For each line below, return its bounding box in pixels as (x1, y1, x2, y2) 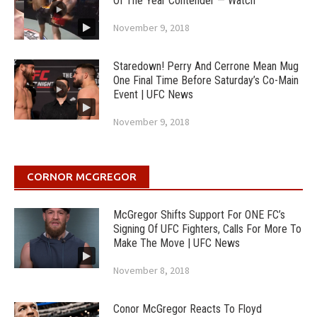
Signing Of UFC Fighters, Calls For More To (113, 222, 301, 236)
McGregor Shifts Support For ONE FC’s (113, 208, 285, 222)
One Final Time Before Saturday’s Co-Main (113, 74, 299, 88)
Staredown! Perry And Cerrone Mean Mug (113, 59, 299, 74)
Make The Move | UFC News (113, 236, 240, 250)
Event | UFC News (113, 88, 193, 102)
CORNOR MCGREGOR (27, 171, 137, 183)
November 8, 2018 (113, 264, 190, 277)
